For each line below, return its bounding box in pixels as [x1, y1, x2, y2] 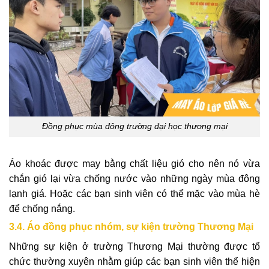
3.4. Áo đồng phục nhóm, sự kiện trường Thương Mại [9, 221, 253, 232]
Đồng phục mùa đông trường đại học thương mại [41, 121, 228, 131]
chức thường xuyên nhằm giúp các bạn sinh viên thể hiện [9, 256, 260, 267]
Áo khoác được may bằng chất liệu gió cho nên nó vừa [9, 159, 260, 169]
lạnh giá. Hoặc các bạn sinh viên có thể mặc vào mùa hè [9, 189, 260, 199]
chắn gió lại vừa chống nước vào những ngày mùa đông [9, 174, 260, 184]
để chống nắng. [9, 204, 75, 214]
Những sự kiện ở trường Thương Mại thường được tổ [9, 241, 260, 252]
